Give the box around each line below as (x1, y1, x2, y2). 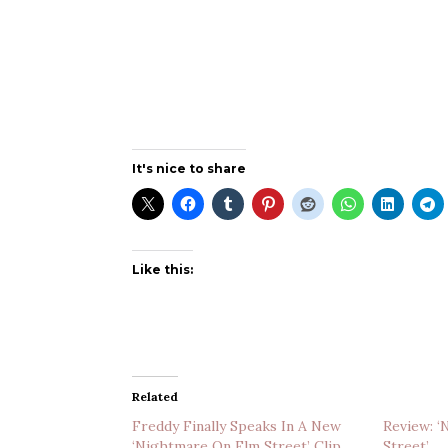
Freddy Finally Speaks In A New (132, 416, 341, 435)
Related (132, 388, 178, 404)
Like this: (132, 261, 193, 277)
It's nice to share (132, 160, 246, 176)
